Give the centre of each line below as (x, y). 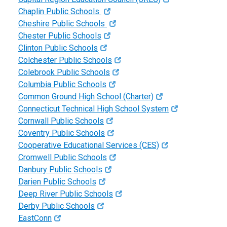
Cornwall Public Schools (61, 121)
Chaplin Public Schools (60, 12)
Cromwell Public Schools (63, 158)
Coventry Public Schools (62, 133)
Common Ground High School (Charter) (86, 97)
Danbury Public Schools (60, 170)
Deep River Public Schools (66, 194)
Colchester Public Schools (65, 60)
